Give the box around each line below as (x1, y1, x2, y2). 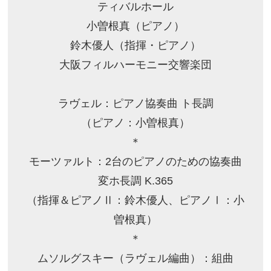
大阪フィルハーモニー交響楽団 (59, 58, 212, 71)
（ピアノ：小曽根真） (81, 116, 190, 129)
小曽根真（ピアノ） (87, 19, 184, 32)
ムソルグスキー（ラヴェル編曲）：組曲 (38, 252, 233, 264)
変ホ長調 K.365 (98, 174, 173, 187)
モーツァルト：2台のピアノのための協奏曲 (29, 155, 242, 168)
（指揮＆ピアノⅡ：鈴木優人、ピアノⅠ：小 (27, 194, 244, 206)
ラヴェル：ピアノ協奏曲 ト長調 (57, 97, 214, 109)
